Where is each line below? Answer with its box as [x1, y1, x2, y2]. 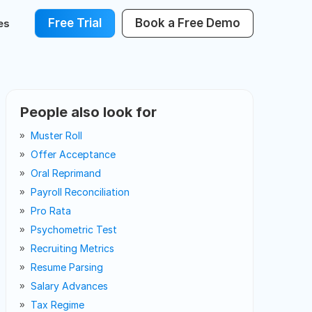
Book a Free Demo [135, 16, 240, 31]
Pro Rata [31, 205, 71, 217]
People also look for [20, 104, 157, 120]
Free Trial [48, 16, 102, 31]
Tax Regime [31, 299, 84, 311]
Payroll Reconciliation [31, 186, 130, 198]
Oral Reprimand [31, 167, 101, 179]
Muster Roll [31, 130, 82, 141]
